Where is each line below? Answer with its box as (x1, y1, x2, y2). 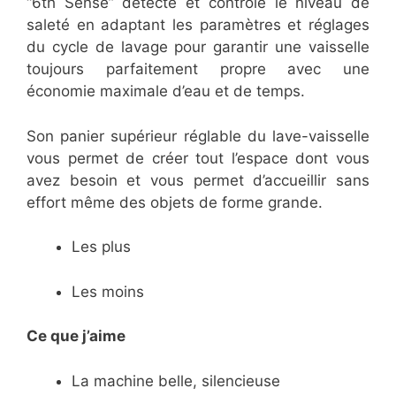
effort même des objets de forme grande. (27, 193, 323, 211)
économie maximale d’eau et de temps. (27, 82, 305, 101)
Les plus (72, 238, 131, 256)
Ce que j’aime (27, 327, 126, 346)
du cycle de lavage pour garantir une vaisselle (27, 38, 369, 57)
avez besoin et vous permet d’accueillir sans (27, 171, 369, 189)
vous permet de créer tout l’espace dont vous (27, 148, 369, 167)
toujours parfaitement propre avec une (27, 60, 369, 79)
